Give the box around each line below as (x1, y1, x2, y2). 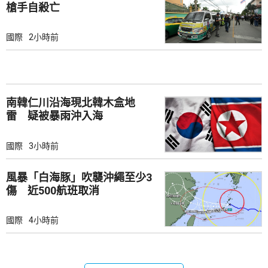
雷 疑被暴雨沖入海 (6, 109, 103, 123)
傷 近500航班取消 (6, 184, 99, 197)
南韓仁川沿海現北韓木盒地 (6, 96, 135, 109)
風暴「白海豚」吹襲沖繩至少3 (6, 170, 152, 184)
